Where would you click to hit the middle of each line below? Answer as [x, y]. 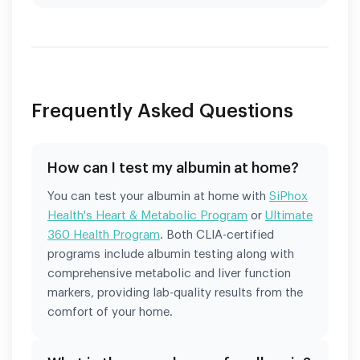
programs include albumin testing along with [171, 254]
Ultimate [289, 215]
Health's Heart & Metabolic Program [147, 215]
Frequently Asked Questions [162, 110]
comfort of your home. [110, 312]
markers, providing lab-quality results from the [175, 292]
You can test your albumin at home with [158, 196]
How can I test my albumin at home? [173, 168]
